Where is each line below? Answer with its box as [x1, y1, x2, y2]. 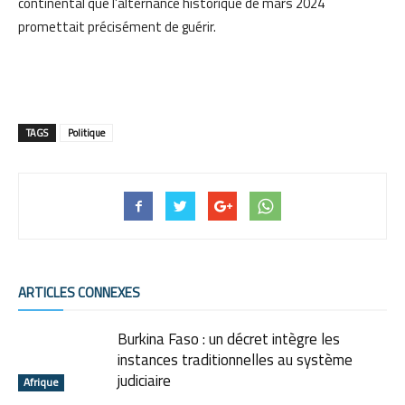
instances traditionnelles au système [118, 347, 353, 372]
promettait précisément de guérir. [18, 15, 216, 37]
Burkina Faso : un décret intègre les [118, 326, 340, 351]
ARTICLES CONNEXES [18, 281, 140, 303]
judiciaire [118, 368, 171, 392]
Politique [68, 125, 105, 140]
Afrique [24, 372, 59, 391]
